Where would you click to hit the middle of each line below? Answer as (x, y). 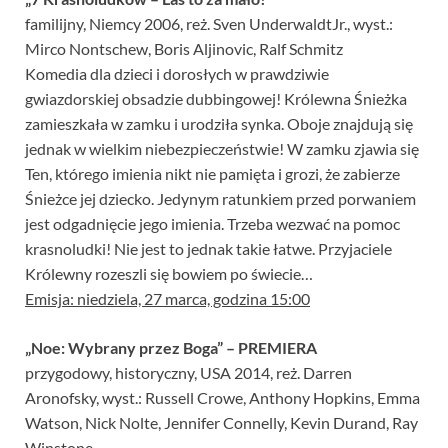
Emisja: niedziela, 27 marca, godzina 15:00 (167, 299)
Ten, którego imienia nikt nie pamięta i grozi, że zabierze (212, 174)
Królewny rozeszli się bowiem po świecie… (169, 274)
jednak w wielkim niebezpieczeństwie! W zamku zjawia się (222, 149)
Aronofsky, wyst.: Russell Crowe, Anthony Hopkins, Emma (222, 398)
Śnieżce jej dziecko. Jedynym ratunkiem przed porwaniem (220, 199)
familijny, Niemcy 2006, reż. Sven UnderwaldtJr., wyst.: (209, 24)
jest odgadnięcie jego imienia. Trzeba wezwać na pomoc (212, 224)
